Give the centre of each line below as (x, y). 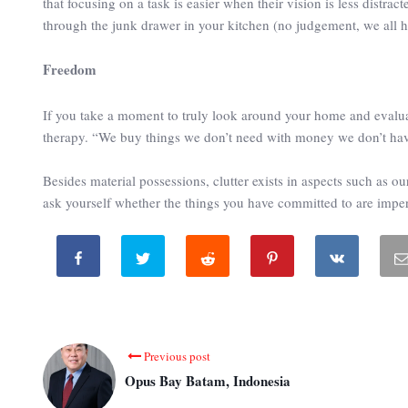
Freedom (70, 69)
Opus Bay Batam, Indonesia (208, 380)
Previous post (177, 356)
